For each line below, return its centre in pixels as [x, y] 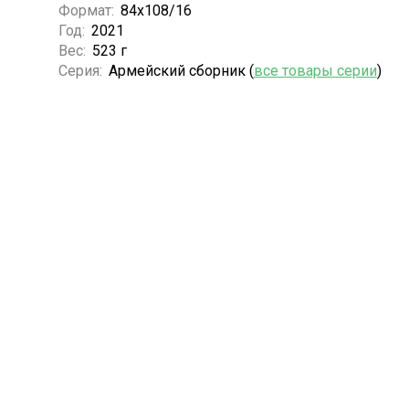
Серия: [82, 70]
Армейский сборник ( [181, 70]
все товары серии [315, 70]
